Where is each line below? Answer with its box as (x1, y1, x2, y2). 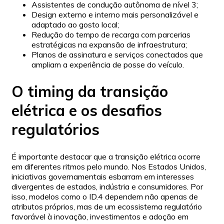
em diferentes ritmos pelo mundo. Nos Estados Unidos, (11, 161, 206, 172)
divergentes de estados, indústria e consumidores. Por (11, 181, 203, 192)
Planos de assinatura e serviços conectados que (31, 49, 203, 60)
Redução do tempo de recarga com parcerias (31, 29, 190, 40)
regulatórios (11, 120, 99, 139)
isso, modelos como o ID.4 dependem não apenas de (11, 191, 198, 202)
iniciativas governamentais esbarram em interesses (11, 171, 194, 182)
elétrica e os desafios (11, 101, 162, 120)
